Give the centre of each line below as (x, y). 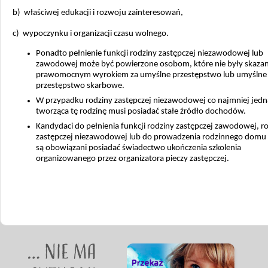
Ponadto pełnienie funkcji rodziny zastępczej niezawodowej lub (150, 54)
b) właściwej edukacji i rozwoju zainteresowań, (98, 13)
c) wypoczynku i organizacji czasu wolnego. (91, 34)
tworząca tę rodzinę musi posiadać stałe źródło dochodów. (141, 112)
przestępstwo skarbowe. (80, 86)
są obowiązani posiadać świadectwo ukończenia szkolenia (139, 148)
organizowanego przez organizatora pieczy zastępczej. (133, 159)
